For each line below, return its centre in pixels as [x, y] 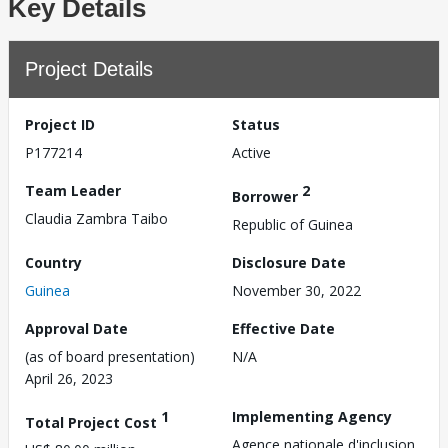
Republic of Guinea [292, 224]
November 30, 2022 [296, 290]
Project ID [60, 124]
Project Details [89, 69]
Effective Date [283, 328]
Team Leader [73, 190]
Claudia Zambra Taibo [96, 218]
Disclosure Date [289, 262]
